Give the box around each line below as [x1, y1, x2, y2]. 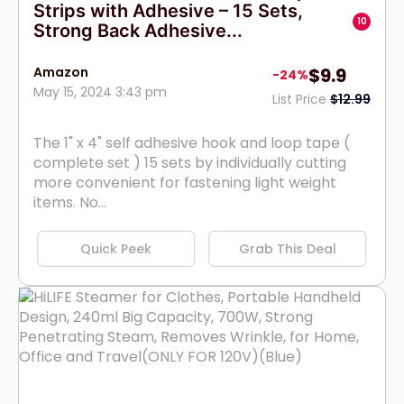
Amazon [33, 62, 88, 81]
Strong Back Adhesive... [33, 19, 243, 41]
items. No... [33, 191, 106, 213]
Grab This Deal [239, 239, 337, 258]
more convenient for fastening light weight [33, 171, 336, 193]
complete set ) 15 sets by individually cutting [33, 151, 346, 173]
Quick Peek [80, 239, 152, 258]
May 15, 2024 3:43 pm [33, 82, 167, 101]
